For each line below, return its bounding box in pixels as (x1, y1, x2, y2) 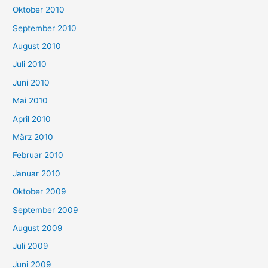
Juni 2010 (13, 77, 50, 87)
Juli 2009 (13, 241, 49, 251)
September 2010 (13, 23, 77, 33)
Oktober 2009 (13, 187, 67, 197)
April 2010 (13, 114, 51, 124)
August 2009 (13, 223, 63, 233)
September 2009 (13, 205, 79, 215)
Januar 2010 (13, 168, 61, 178)
